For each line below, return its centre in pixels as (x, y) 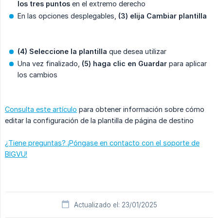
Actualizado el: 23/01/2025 (115, 205)
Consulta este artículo (41, 109)
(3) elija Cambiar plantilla (163, 16)
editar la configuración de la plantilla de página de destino (99, 120)
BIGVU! (16, 154)
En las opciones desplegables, (68, 16)
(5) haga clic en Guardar (124, 63)
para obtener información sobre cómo (141, 109)
